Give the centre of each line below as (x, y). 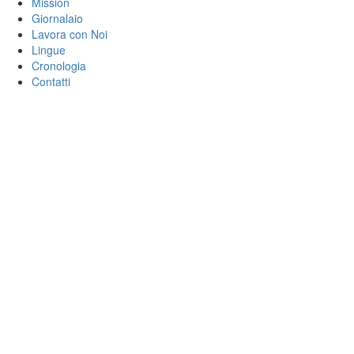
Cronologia (59, 65)
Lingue (49, 49)
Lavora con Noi (70, 34)
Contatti (51, 81)
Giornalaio (57, 18)
